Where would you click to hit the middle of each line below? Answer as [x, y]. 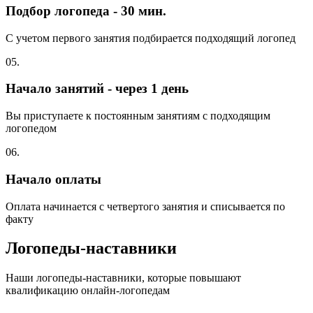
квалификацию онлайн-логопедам [88, 291]
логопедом [31, 129]
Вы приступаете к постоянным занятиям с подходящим [138, 116]
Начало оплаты [53, 179]
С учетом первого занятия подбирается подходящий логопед [151, 38]
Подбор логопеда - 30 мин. [86, 10]
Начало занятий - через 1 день [97, 89]
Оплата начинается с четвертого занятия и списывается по [145, 206]
